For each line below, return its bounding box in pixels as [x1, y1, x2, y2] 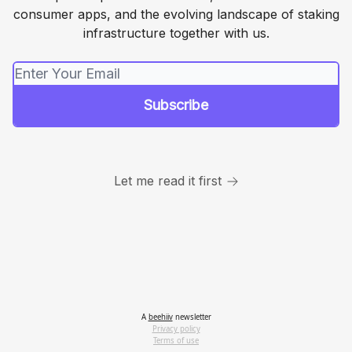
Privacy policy [152, 324, 200, 334]
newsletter [172, 312, 211, 322]
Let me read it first [113, 173, 222, 189]
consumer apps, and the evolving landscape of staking [13, 6, 339, 22]
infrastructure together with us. [82, 25, 269, 41]
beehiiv [148, 312, 173, 322]
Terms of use [153, 335, 199, 346]
